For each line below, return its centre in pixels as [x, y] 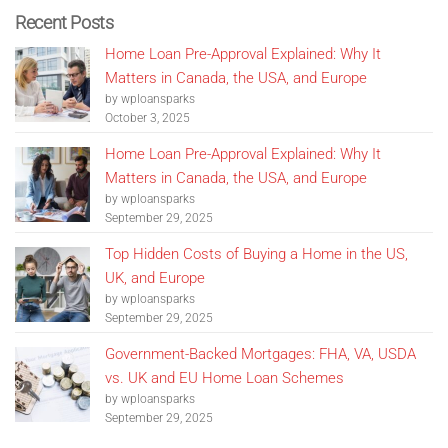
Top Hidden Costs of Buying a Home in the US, [256, 253]
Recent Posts [64, 22]
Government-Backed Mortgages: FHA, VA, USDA [260, 353]
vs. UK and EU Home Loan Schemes [224, 377]
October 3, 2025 [147, 117]
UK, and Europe [155, 277]
